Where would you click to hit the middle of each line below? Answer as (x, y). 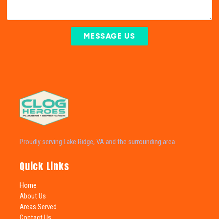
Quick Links (44, 166)
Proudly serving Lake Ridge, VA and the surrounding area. (98, 142)
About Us (33, 196)
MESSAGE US (109, 36)
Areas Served (38, 207)
